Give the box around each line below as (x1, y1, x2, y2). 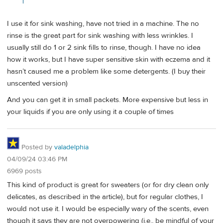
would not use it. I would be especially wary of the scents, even (7, 204, 209, 214)
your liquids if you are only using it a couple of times (7, 107, 174, 117)
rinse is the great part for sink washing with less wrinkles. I (7, 30, 193, 40)
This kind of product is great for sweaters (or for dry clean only (7, 180, 209, 190)
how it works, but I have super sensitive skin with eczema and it (7, 54, 210, 64)
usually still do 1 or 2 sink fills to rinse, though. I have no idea (7, 42, 201, 52)
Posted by (19, 142, 54, 152)
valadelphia (54, 142, 89, 152)
